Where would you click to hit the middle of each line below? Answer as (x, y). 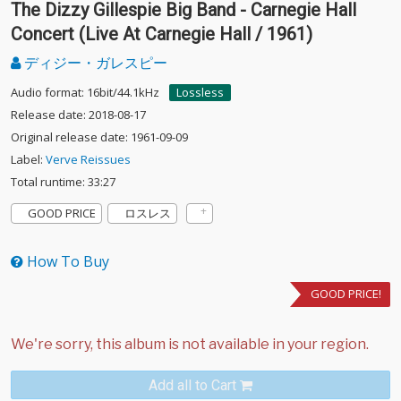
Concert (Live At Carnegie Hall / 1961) (162, 34)
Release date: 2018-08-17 (78, 115)
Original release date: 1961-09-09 (99, 137)
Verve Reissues (88, 159)
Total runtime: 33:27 (63, 182)
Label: (28, 159)
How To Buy (66, 261)
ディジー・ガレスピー (94, 63)
